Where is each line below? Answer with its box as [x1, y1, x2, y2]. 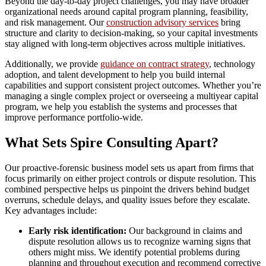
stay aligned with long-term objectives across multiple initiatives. [5, 39, 245, 49]
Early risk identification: [28, 226, 126, 236]
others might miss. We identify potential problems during [28, 247, 240, 258]
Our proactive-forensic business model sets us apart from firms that [5, 163, 254, 173]
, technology [209, 59, 255, 69]
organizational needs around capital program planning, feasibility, [5, 7, 248, 17]
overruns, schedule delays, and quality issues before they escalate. [5, 195, 250, 205]
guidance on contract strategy [100, 59, 209, 69]
